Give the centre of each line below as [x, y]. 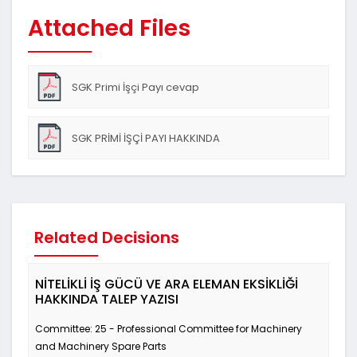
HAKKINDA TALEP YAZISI [107, 299]
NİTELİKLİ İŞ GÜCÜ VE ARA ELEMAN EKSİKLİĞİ [167, 284]
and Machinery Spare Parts [101, 346]
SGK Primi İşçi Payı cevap [135, 87]
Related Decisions [107, 237]
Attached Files [109, 28]
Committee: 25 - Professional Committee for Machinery [169, 329]
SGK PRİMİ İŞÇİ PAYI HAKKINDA [146, 138]
